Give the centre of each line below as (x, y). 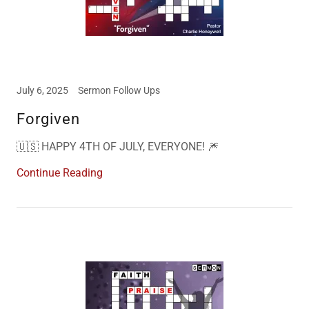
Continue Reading (60, 173)
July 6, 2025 (42, 90)
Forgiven (48, 119)
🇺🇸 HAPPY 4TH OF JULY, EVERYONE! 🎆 (118, 147)
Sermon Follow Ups (119, 90)
